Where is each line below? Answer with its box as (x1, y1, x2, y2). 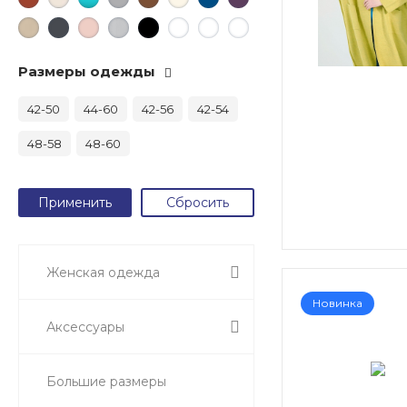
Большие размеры (46, 373, 166, 390)
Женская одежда (46, 264, 160, 281)
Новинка (313, 296, 362, 310)
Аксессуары (46, 319, 124, 335)
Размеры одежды (18, 63, 155, 80)
